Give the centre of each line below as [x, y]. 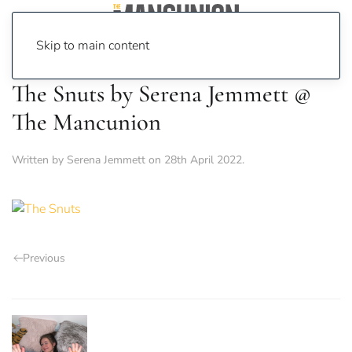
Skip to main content [93, 46]
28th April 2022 [203, 160]
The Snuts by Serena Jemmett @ [161, 94]
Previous [44, 258]
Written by [39, 160]
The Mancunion [86, 122]
